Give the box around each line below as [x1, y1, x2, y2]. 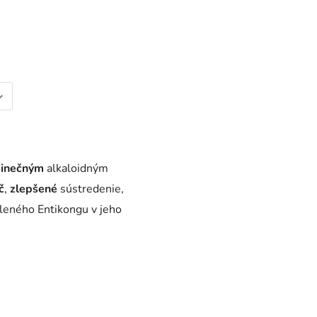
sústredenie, [57, 180, 124, 197]
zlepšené [10, 180, 57, 197]
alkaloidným [44, 160, 108, 176]
